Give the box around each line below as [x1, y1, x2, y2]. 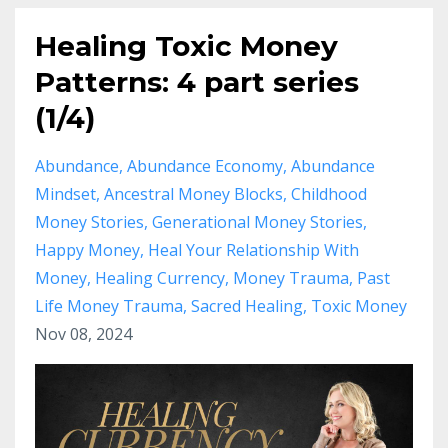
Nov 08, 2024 [35, 323, 132, 345]
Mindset [35, 183, 96, 205]
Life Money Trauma [35, 295, 183, 317]
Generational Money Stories [152, 211, 363, 233]
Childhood [291, 183, 367, 205]
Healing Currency [95, 267, 225, 289]
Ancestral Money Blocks [104, 183, 283, 205]
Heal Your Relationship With [148, 239, 359, 261]
